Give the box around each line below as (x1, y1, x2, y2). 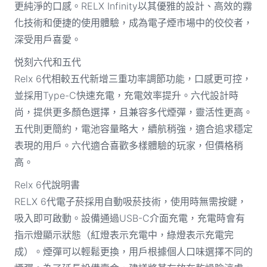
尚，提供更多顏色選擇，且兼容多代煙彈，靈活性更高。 (14, 105, 253, 118)
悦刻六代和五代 (14, 55, 81, 68)
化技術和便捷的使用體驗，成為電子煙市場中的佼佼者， (14, 16, 253, 29)
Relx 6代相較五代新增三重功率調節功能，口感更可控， (14, 72, 252, 85)
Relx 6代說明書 (14, 178, 80, 191)
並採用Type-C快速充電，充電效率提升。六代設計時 (14, 89, 238, 101)
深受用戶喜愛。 (14, 33, 81, 45)
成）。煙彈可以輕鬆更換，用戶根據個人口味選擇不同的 (14, 245, 253, 257)
